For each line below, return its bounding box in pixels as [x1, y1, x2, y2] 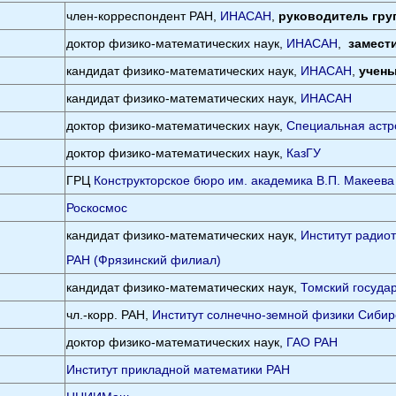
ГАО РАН [286, 335, 339, 349]
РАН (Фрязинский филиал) [66, 253, 222, 267]
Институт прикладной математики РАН [66, 362, 291, 377]
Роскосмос [66, 201, 128, 215]
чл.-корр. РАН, [66, 308, 153, 322]
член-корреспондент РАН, [66, 9, 221, 23]
